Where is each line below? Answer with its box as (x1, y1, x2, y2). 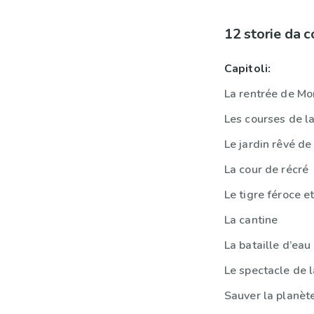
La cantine (224, 212, 278, 228)
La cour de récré (224, 162, 309, 177)
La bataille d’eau (224, 238, 311, 253)
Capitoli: (224, 61, 271, 76)
